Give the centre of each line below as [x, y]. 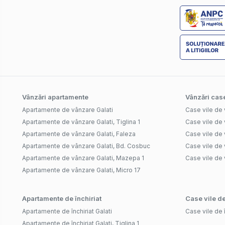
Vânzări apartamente [55, 97]
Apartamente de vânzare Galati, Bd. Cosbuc [86, 146]
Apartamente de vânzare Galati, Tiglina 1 [81, 122]
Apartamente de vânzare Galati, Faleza [79, 134]
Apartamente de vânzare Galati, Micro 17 [81, 170]
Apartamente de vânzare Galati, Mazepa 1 [83, 158]
